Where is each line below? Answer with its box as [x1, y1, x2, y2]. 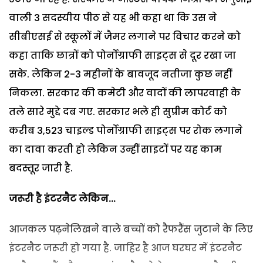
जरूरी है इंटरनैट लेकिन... [9, 191, 116, 205]
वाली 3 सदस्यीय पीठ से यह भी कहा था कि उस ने [9, 11, 217, 25]
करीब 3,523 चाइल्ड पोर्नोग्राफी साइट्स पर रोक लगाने [9, 123, 242, 137]
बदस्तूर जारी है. [9, 161, 73, 175]
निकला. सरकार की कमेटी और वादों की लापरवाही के [9, 86, 241, 100]
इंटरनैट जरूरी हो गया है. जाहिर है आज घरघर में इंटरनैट [9, 241, 242, 255]
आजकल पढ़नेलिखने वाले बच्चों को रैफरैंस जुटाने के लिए [9, 222, 253, 236]
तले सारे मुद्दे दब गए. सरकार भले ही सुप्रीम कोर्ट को [9, 104, 227, 119]
